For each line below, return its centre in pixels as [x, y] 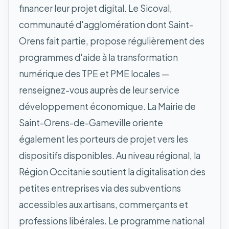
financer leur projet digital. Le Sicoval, [96, 8]
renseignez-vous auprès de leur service [99, 90]
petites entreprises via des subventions [100, 188]
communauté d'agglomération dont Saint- [106, 24]
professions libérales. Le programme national [112, 221]
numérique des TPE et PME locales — [94, 73]
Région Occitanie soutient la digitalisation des [112, 171]
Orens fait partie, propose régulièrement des [112, 41]
